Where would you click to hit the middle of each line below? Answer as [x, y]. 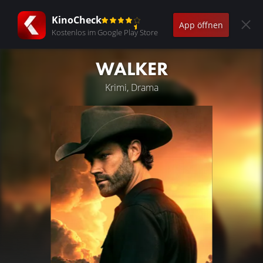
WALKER [131, 69]
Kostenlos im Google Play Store [105, 32]
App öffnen [201, 25]
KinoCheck [77, 20]
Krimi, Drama [131, 87]
